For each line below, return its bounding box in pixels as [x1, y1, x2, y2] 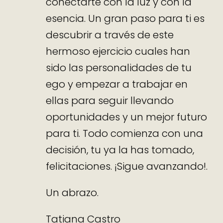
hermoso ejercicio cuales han [46, 44, 191, 59]
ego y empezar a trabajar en [46, 77, 188, 92]
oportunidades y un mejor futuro [46, 110, 208, 124]
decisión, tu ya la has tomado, [46, 143, 195, 157]
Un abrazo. [46, 186, 99, 200]
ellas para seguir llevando [46, 94, 174, 108]
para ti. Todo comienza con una [46, 126, 204, 141]
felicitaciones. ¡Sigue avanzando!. [46, 159, 208, 174]
